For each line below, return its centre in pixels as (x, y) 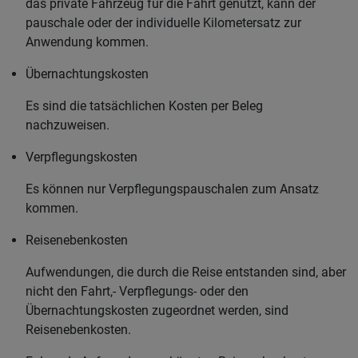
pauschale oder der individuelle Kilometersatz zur (163, 23)
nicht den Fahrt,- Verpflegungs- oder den (137, 291)
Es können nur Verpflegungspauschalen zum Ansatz (172, 189)
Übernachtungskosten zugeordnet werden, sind (157, 310)
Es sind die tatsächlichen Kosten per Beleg (144, 106)
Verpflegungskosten (82, 157)
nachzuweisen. (68, 125)
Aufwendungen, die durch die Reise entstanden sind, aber (186, 272)
